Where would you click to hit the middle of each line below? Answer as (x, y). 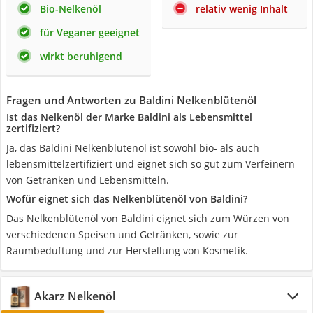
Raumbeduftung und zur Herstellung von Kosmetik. (127, 250)
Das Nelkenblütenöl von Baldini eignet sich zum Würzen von (148, 218)
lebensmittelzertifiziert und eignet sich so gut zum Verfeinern (151, 164)
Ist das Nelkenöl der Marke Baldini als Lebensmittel (129, 117)
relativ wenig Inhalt (242, 9)
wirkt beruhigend (81, 56)
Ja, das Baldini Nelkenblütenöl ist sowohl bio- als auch (133, 148)
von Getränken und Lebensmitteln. (88, 180)
